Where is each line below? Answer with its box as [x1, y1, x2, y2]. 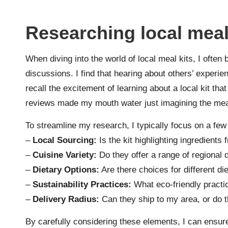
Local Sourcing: [33, 135, 97, 146]
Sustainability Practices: [33, 180, 131, 190]
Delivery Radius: [33, 194, 99, 205]
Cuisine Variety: [33, 150, 97, 160]
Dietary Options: [33, 165, 99, 175]
